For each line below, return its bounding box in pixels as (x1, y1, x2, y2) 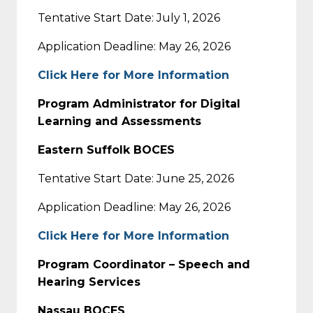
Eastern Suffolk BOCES (38, 143, 175, 156)
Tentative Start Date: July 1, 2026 (38, 10, 220, 24)
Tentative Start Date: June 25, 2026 (38, 171, 234, 185)
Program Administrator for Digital (38, 96, 240, 110)
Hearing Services (38, 275, 140, 289)
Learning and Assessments (38, 114, 201, 128)
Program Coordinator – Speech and (38, 257, 250, 271)
